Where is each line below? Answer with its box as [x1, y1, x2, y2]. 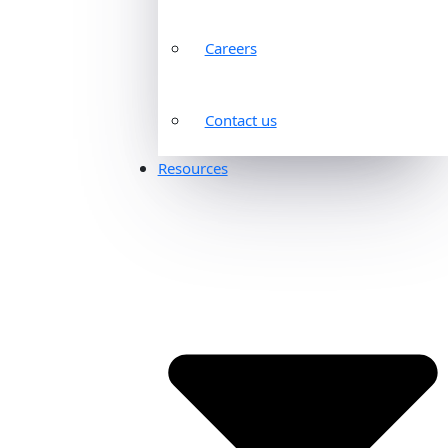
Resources [157, 157, 228, 178]
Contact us [204, 109, 277, 130]
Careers [204, 37, 257, 58]
